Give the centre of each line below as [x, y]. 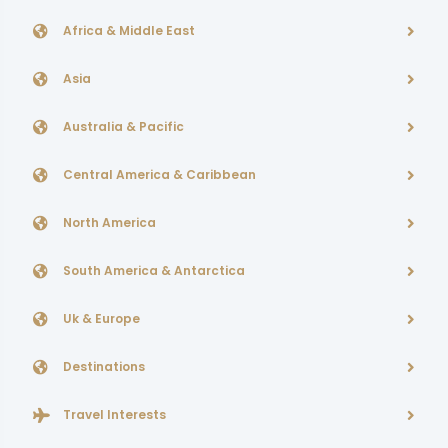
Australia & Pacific [123, 126]
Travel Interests [114, 414]
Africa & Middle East [129, 30]
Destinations [104, 366]
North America [109, 222]
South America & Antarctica [154, 270]
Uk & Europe [101, 318]
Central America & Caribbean [159, 174]
